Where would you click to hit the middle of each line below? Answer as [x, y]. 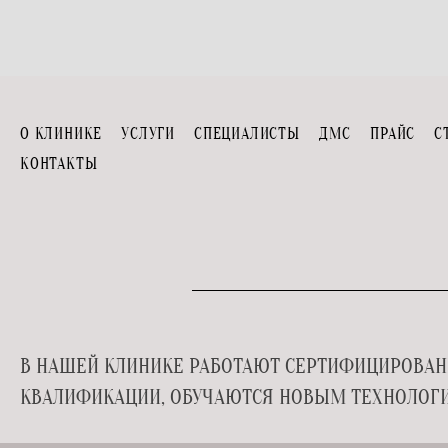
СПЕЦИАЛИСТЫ [247, 133]
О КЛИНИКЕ [61, 133]
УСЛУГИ [148, 133]
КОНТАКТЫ [59, 163]
